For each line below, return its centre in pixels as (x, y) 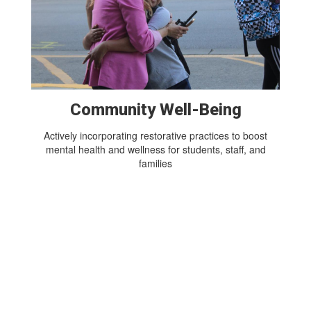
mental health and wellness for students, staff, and (155, 150)
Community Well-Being (155, 110)
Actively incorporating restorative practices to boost (155, 136)
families (155, 163)
